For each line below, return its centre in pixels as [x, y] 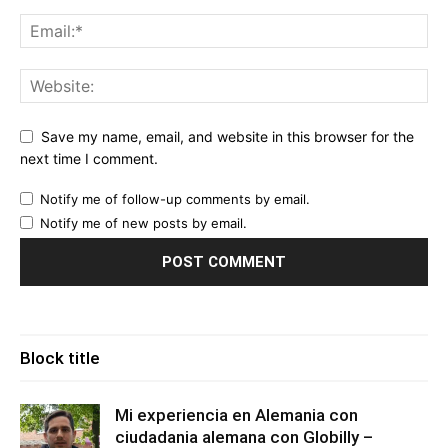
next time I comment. [89, 159]
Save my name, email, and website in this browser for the [227, 136]
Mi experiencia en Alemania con [236, 415]
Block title [60, 358]
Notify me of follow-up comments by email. [175, 199]
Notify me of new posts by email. [143, 223]
